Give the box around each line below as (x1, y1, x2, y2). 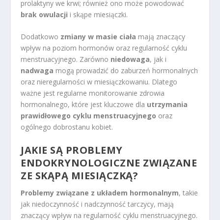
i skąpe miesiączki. (68, 9, 128, 19)
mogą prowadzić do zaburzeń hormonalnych (54, 66, 198, 76)
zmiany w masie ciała (60, 32, 137, 42)
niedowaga (110, 55, 150, 64)
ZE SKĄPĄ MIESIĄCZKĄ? (21, 168, 138, 182)
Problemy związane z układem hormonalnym (21, 188, 179, 197)
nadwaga (21, 66, 54, 76)
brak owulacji (21, 9, 68, 19)
